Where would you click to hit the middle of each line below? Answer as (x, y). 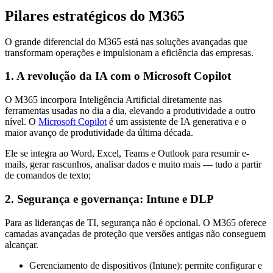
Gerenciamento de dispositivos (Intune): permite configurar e (146, 265)
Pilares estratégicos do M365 (95, 16)
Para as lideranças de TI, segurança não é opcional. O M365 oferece (136, 222)
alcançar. (22, 244)
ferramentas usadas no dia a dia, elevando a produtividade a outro (130, 111)
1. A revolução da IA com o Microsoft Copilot (118, 76)
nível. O (22, 122)
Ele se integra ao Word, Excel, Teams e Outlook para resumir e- (127, 154)
